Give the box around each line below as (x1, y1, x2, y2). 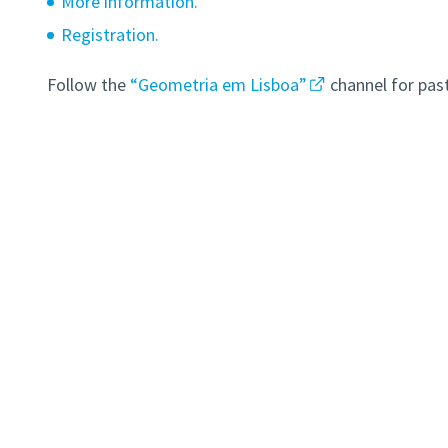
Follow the (46, 73, 130, 97)
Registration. (60, 23, 159, 47)
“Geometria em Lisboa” (129, 73, 307, 97)
